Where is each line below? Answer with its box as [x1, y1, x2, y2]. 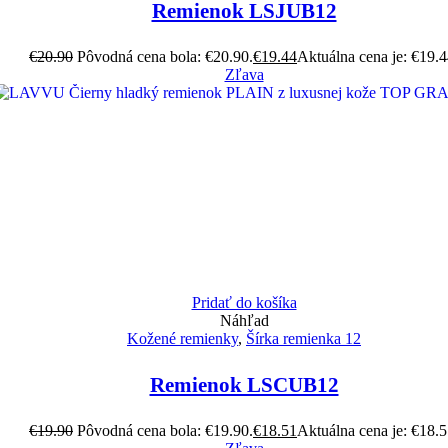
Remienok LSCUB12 [149, 373, 339, 398]
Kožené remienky [127, 330, 238, 348]
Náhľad [219, 312, 269, 330]
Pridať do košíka [191, 294, 297, 312]
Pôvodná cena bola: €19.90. [77, 422, 253, 440]
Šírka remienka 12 [246, 330, 361, 348]
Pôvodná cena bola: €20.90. [77, 48, 253, 66]
